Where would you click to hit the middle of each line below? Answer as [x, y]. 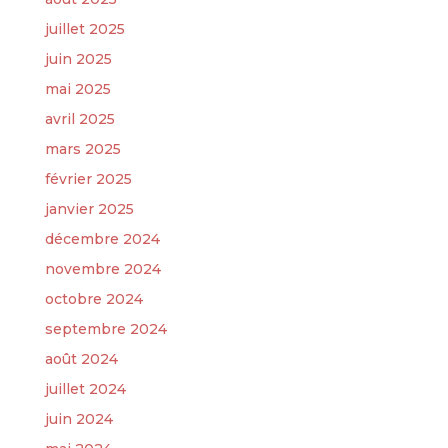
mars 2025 [82, 148]
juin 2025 [78, 58]
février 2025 [88, 178]
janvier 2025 [89, 208]
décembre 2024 [102, 238]
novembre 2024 [102, 268]
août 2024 [81, 358]
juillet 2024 [85, 388]
